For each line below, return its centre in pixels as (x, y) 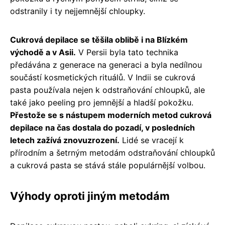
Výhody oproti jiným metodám (90, 196)
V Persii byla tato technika (127, 52)
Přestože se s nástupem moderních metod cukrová (111, 115)
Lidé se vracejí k (152, 140)
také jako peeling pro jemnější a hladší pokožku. (102, 102)
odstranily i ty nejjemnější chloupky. (78, 11)
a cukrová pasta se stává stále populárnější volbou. (108, 165)
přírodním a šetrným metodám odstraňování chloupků (113, 152)
